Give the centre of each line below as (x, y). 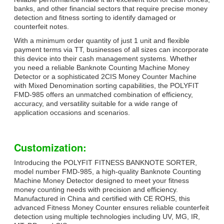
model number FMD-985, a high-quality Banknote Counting (107, 171)
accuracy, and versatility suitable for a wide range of (96, 103)
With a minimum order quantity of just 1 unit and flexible (102, 40)
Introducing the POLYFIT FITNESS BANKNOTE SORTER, (105, 162)
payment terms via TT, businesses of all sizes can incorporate (111, 49)
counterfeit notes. (41, 26)
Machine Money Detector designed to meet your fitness (101, 180)
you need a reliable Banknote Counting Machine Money (102, 67)
